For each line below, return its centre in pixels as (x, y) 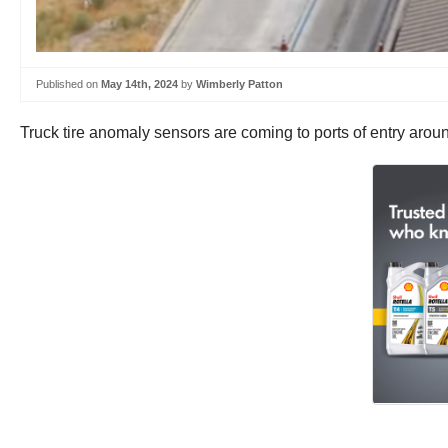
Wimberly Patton (239, 84)
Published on (68, 84)
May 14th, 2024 (139, 84)
